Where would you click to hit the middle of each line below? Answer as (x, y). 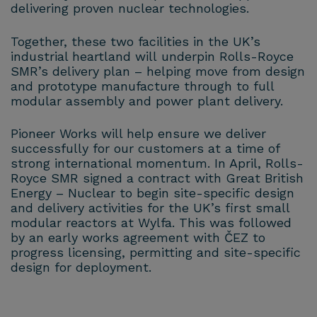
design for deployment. (81, 267)
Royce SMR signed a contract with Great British (157, 178)
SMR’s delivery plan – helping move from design (158, 71)
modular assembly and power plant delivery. (147, 100)
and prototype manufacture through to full (142, 86)
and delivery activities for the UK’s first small (150, 207)
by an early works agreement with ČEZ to (138, 237)
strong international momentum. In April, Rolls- (157, 163)
